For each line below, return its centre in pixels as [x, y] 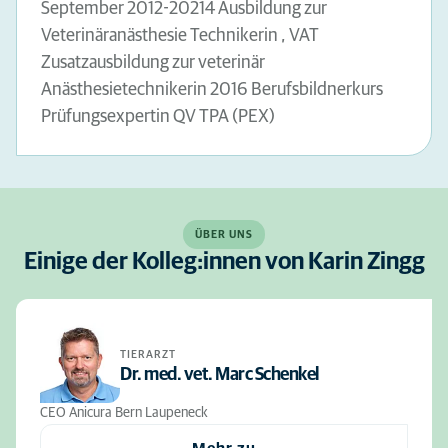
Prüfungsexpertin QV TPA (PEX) [158, 117]
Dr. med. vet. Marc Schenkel [219, 374]
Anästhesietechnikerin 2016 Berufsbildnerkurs [212, 90]
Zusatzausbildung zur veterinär [153, 63]
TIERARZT [148, 354]
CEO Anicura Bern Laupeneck [124, 413]
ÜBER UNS [224, 234]
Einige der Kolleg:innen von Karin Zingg [224, 262]
